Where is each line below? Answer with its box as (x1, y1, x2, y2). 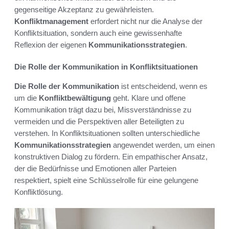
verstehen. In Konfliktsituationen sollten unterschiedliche (14, 128, 200, 138)
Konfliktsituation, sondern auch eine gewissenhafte (14, 28, 182, 37)
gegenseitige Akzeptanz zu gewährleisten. (14, 5, 154, 14)
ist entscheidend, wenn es (119, 81, 208, 90)
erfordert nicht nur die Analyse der (88, 16, 202, 26)
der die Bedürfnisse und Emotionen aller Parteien (14, 164, 176, 173)
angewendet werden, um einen (111, 140, 215, 149)
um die (14, 93, 39, 102)
